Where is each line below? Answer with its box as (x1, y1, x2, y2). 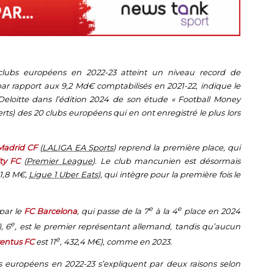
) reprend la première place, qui (113, 142, 241, 152)
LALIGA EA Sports (42, 142, 113, 152)
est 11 (34, 237, 56, 247)
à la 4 (153, 206, 177, 216)
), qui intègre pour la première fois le (97, 169, 241, 179)
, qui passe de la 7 (77, 206, 149, 216)
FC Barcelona (24, 206, 77, 216)
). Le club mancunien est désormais (92, 155, 241, 166)
